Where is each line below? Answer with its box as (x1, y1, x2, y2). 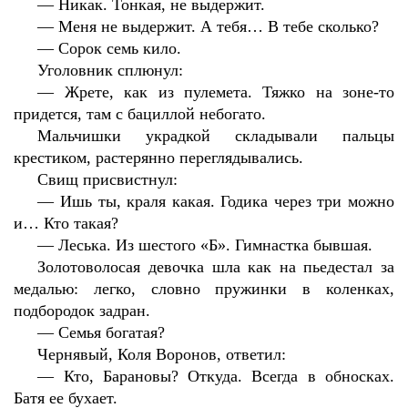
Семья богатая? (58, 323, 166, 342)
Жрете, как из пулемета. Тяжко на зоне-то (64, 83, 395, 101)
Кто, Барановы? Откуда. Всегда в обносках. (63, 367, 395, 385)
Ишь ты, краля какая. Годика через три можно (60, 192, 395, 210)
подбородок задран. (14, 301, 150, 320)
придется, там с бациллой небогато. (14, 105, 266, 123)
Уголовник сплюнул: (37, 61, 184, 79)
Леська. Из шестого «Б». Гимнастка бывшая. (58, 236, 373, 254)
